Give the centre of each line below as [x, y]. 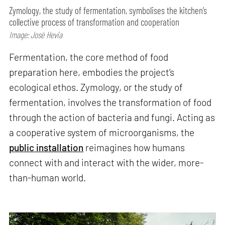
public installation [46, 147]
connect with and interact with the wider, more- [106, 162]
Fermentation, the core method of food [89, 57]
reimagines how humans [134, 147]
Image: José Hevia [36, 34]
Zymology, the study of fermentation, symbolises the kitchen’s [108, 10]
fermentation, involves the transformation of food [110, 102]
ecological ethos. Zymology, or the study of [96, 87]
